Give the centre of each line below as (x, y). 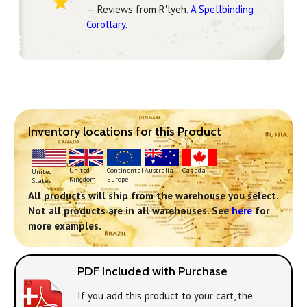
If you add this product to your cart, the (165, 295)
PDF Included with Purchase (152, 271)
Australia (159, 171)
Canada (194, 171)
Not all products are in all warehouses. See (130, 210)
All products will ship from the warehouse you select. (153, 195)
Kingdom (83, 180)
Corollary (106, 25)
